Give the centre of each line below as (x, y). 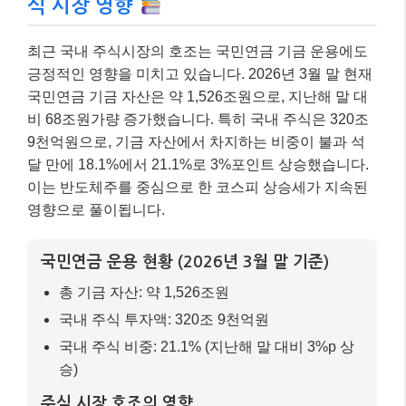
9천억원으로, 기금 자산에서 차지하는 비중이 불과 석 (196, 141)
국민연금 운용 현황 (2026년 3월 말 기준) (185, 261)
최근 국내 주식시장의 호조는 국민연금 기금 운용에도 (198, 51)
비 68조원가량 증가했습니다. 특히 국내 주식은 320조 (198, 119)
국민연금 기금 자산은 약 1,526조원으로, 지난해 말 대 (198, 96)
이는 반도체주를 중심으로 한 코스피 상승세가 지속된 (198, 187)
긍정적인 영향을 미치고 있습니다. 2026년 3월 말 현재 (200, 73)
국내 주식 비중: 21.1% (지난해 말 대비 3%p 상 (207, 346)
